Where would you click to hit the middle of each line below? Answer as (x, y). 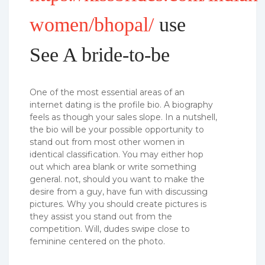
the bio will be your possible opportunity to (117, 129)
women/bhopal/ (92, 24)
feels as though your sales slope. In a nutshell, (123, 117)
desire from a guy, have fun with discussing (119, 191)
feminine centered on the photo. (97, 241)
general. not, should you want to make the (117, 179)
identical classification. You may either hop (117, 154)
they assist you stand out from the (101, 216)
